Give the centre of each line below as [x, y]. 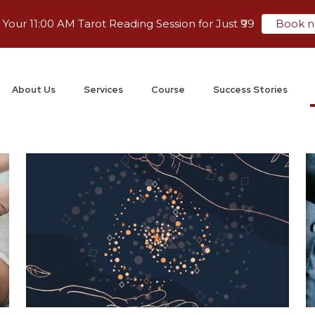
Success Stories [251, 90]
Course [168, 90]
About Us [34, 90]
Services [104, 90]
